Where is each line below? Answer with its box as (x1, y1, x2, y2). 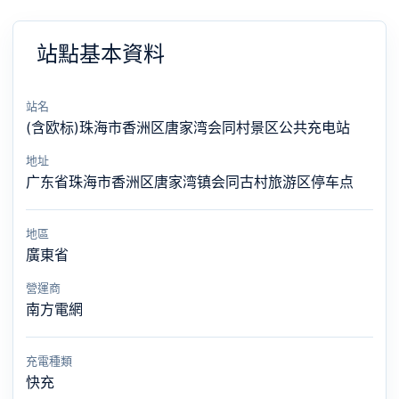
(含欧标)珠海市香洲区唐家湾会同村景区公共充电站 (26, 118, 350, 136)
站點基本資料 (37, 41, 165, 67)
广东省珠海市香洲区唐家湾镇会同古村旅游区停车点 (26, 173, 354, 191)
